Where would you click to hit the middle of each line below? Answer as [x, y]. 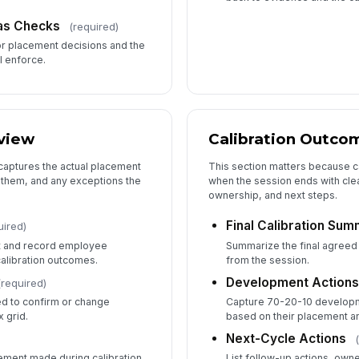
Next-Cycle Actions [286, 339]
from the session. [268, 260]
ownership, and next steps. [273, 195]
